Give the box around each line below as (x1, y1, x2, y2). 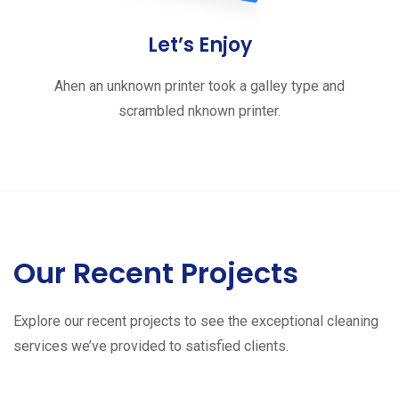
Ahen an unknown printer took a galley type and (54, 77, 345, 94)
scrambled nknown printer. (118, 102, 281, 119)
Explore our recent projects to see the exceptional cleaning (13, 313, 379, 330)
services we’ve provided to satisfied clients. (13, 338, 289, 354)
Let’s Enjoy (147, 31, 252, 59)
